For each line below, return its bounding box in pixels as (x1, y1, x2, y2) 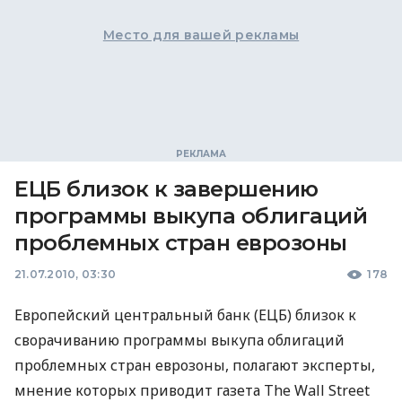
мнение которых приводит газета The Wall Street (14, 380, 370, 400)
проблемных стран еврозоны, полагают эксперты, (14, 355, 375, 375)
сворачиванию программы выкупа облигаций (14, 330, 345, 350)
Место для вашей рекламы (102, 27, 300, 43)
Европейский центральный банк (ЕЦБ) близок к (14, 305, 356, 325)
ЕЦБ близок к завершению (14, 176, 319, 202)
